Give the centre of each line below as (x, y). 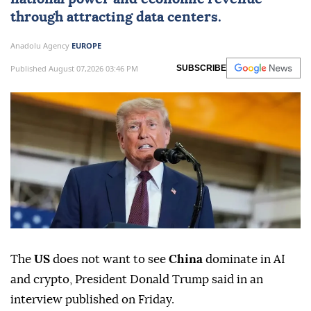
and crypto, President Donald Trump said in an (137, 280)
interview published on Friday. (92, 300)
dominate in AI (245, 260)
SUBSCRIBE (201, 68)
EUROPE (86, 46)
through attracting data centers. (116, 18)
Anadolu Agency (41, 46)
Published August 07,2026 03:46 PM (74, 68)
